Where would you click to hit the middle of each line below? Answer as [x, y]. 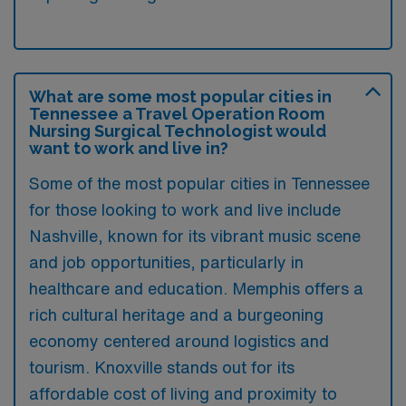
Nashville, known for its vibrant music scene [195, 235]
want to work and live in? [129, 148]
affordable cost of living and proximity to [183, 393]
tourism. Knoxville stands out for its [162, 367]
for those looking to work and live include [185, 209]
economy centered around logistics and [179, 340]
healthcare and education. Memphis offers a [196, 288]
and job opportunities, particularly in [166, 261]
